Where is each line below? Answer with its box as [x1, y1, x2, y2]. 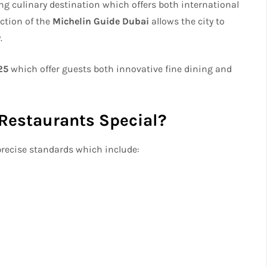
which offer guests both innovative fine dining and [8, 63, 232, 75]
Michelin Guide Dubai [52, 15, 150, 27]
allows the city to [149, 15, 225, 27]
